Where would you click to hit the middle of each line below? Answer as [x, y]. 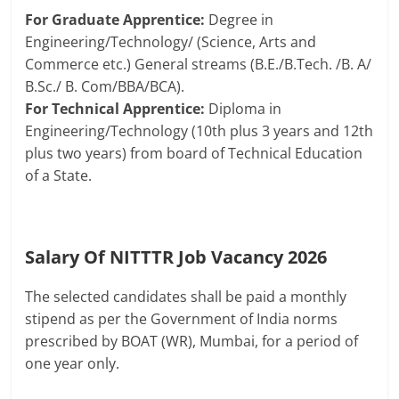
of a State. [59, 176]
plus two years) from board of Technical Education [194, 154]
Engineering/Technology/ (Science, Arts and [171, 42]
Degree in [241, 20]
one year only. [73, 364]
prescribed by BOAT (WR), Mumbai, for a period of [192, 342]
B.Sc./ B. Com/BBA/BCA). [105, 87]
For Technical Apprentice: [117, 109]
